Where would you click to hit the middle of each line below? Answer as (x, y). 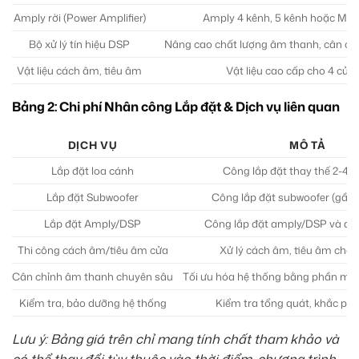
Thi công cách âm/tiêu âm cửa (93, 250)
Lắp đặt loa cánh (93, 170)
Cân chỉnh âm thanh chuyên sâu (93, 276)
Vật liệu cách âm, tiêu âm (79, 70)
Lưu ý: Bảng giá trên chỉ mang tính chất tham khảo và (175, 339)
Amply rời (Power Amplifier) (79, 17)
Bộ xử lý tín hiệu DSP (79, 44)
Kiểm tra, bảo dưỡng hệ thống (93, 303)
